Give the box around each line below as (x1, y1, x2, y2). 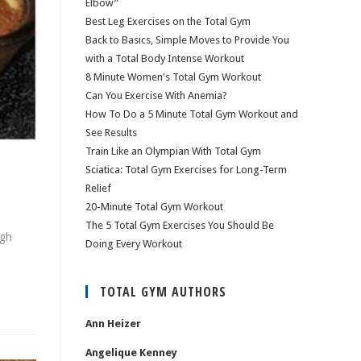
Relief (85, 182, 111, 194)
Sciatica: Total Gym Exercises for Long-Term (85, 164, 287, 176)
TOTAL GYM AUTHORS (100, 283, 226, 301)
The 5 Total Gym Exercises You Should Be (85, 219, 274, 231)
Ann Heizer (85, 317, 141, 330)
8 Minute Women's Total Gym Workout (85, 71, 261, 83)
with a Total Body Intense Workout (85, 52, 244, 64)
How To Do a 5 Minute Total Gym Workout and (85, 108, 298, 120)
